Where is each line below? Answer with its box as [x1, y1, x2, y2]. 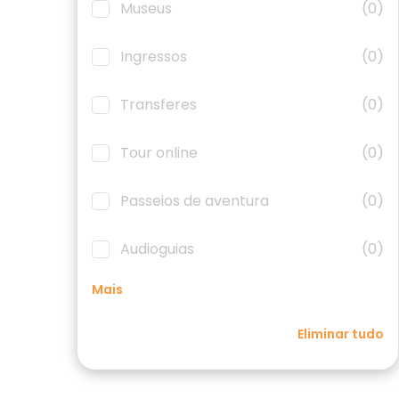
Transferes [120, 94, 197, 115]
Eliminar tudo [297, 325, 384, 343]
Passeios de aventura [120, 191, 269, 211]
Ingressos [120, 46, 187, 67]
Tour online [120, 142, 198, 163]
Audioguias [120, 239, 194, 259]
